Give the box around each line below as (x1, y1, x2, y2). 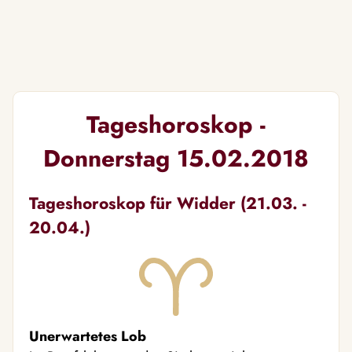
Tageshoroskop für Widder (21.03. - (29, 191, 306, 215)
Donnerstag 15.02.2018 (43, 141, 309, 175)
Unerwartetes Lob (29, 326, 146, 346)
